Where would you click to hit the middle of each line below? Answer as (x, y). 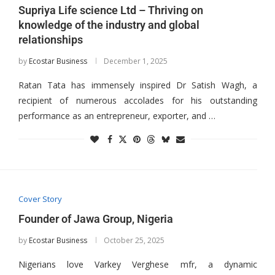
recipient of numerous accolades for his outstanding (137, 100)
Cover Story (40, 199)
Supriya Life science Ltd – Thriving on (110, 10)
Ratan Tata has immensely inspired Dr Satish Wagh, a (137, 85)
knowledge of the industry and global (109, 25)
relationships (50, 40)
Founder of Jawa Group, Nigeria (95, 219)
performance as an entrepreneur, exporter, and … (117, 116)
